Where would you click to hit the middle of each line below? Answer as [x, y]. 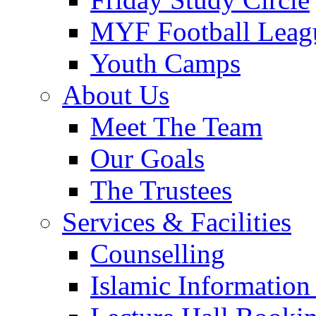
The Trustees [161, 190]
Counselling [158, 254]
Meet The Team [176, 127]
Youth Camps [165, 63]
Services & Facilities [177, 222]
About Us [116, 95]
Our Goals [147, 159]
